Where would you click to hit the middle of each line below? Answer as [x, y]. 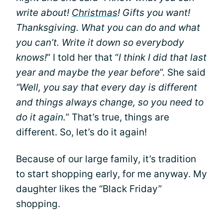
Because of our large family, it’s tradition [106, 159]
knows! [31, 57]
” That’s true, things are [117, 117]
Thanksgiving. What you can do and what [108, 28]
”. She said [183, 72]
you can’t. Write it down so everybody [100, 43]
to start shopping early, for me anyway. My [111, 174]
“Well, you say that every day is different [107, 87]
